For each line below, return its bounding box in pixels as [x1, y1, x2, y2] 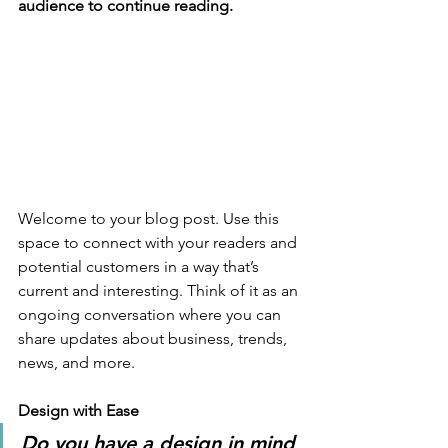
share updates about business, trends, [18, 329, 291, 349]
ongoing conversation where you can [18, 305, 285, 325]
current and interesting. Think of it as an [18, 281, 302, 301]
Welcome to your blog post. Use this [18, 209, 283, 229]
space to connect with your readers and [18, 233, 301, 253]
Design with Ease [18, 401, 139, 421]
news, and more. [18, 353, 139, 373]
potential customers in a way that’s [18, 257, 263, 277]
